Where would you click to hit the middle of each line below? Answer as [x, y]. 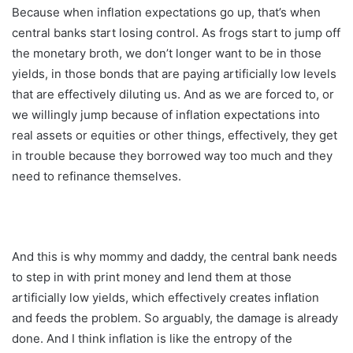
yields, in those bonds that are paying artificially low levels [174, 73]
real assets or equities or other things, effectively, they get [175, 135]
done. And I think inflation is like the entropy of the [152, 338]
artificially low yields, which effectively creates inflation [165, 297]
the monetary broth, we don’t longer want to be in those [167, 53]
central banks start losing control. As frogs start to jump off [176, 32]
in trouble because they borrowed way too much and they [172, 155]
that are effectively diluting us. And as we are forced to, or [173, 94]
